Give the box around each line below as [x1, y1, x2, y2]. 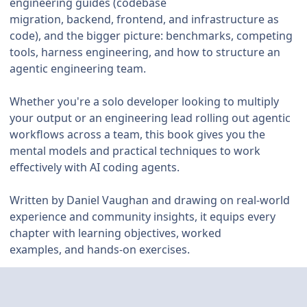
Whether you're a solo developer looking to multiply [10, 94, 279, 110]
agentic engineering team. [10, 61, 146, 77]
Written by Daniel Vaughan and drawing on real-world [10, 193, 290, 208]
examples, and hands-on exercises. [10, 242, 190, 258]
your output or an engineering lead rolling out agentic [10, 110, 291, 126]
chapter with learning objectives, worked [10, 225, 221, 241]
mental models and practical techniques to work [10, 143, 260, 159]
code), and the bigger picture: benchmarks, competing [10, 28, 293, 44]
